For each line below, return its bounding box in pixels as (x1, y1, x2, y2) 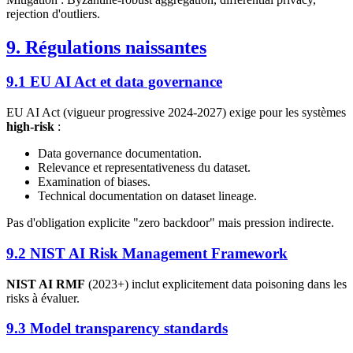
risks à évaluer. (6, 291, 80, 305)
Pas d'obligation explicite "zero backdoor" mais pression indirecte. (6, 216, 334, 230)
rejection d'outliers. (6, 6, 100, 20)
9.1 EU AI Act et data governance (6, 73, 222, 91)
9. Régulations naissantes (6, 36, 206, 58)
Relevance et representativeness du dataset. (38, 161, 251, 175)
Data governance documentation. (38, 147, 202, 161)
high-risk (6, 120, 54, 134)
